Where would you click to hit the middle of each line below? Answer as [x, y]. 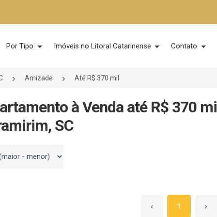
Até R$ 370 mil [97, 78]
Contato [185, 46]
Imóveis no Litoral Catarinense [103, 46]
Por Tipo [21, 46]
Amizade [39, 78]
